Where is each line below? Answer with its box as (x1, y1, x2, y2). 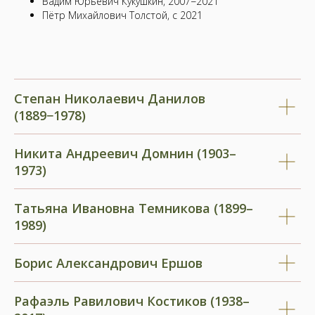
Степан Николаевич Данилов (14, 90, 205, 107)
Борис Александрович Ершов (14, 255, 202, 271)
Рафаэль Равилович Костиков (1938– (14, 292, 250, 309)
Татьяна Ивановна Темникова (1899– (14, 200, 253, 217)
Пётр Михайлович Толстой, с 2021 (42, 8, 202, 22)
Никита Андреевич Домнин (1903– (14, 145, 236, 162)
